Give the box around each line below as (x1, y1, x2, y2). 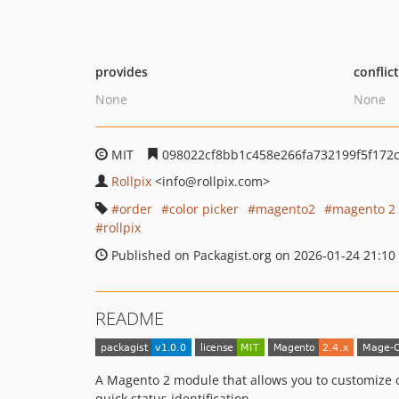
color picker (169, 200, 239, 217)
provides (95, 63, 148, 80)
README (95, 306, 164, 330)
